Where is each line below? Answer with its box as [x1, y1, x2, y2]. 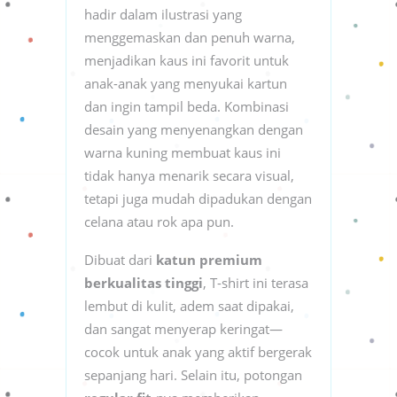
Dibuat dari [84, 250, 156, 269]
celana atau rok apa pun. [84, 212, 234, 230]
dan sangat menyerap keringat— [84, 319, 283, 338]
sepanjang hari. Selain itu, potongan [84, 365, 302, 384]
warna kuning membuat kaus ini [84, 143, 281, 161]
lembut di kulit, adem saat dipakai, [84, 296, 294, 315]
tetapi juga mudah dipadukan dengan [84, 189, 312, 207]
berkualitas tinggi [84, 273, 203, 292]
